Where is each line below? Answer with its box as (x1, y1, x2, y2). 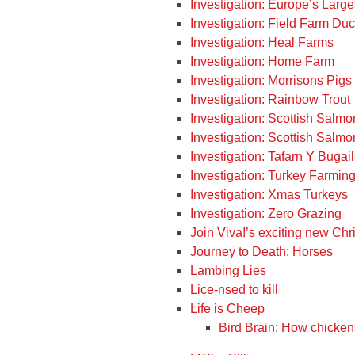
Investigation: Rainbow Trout (190, 93, 350, 106)
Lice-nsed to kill (190, 283, 278, 296)
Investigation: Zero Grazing (190, 207, 342, 220)
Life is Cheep (190, 302, 265, 315)
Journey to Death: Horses (190, 245, 333, 258)
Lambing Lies (190, 264, 266, 277)
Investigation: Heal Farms (190, 36, 334, 49)
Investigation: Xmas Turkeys (190, 188, 348, 201)
